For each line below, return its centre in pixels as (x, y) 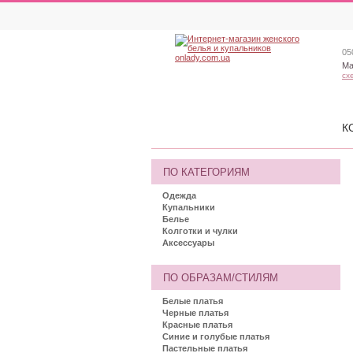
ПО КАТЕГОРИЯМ (206, 172)
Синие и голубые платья (216, 336)
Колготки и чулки (200, 231)
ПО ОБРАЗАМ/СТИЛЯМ (221, 278)
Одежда (179, 195)
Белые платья (193, 301)
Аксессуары (188, 243)
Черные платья (195, 313)
